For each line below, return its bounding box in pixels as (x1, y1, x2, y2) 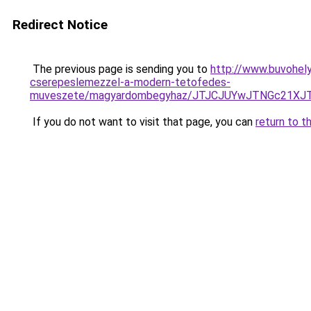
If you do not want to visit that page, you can (30, 115, 255, 128)
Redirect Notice (12, 17, 108, 33)
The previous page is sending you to (30, 62, 210, 76)
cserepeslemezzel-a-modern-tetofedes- (30, 76, 230, 89)
